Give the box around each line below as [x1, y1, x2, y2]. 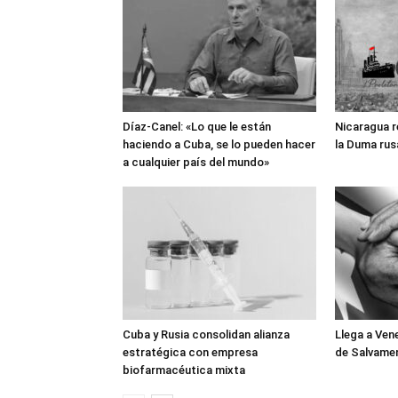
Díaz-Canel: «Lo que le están [123, 120, 271, 134]
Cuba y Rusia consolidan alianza [123, 328, 290, 342]
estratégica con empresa [123, 346, 258, 360]
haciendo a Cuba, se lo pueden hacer [123, 138, 315, 152]
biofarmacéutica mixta [123, 363, 245, 378]
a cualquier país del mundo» [123, 155, 269, 170]
